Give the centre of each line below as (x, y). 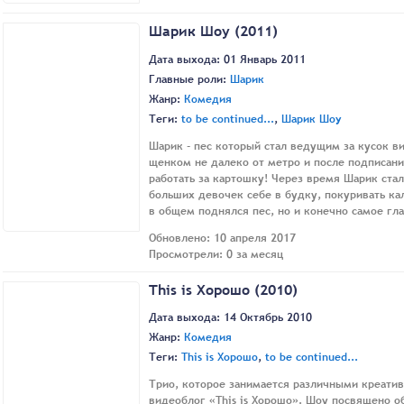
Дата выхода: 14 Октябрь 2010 (230, 317)
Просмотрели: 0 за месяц (216, 254)
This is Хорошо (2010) (223, 289)
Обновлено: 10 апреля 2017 (222, 238)
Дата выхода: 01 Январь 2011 (227, 59)
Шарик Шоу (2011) (213, 31)
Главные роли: (189, 79)
